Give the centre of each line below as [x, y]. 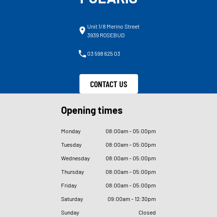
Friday [69, 185]
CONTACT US [108, 84]
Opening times [92, 110]
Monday [71, 131]
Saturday [72, 198]
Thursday [73, 171]
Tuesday [71, 144]
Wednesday [76, 158]
